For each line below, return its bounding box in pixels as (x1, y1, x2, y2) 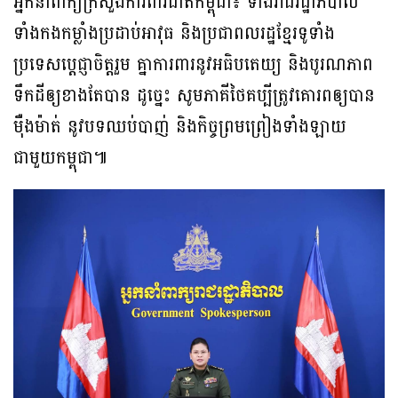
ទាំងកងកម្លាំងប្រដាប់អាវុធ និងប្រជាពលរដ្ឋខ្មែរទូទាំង (13, 18, 335, 51)
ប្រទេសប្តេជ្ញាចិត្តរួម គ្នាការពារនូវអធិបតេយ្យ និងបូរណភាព (13, 49, 373, 82)
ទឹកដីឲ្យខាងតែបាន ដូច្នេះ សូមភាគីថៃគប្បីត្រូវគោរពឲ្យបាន (13, 80, 375, 113)
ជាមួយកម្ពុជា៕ (13, 142, 107, 175)
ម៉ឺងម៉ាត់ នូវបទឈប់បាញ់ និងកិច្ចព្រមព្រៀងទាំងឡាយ (13, 111, 346, 144)
